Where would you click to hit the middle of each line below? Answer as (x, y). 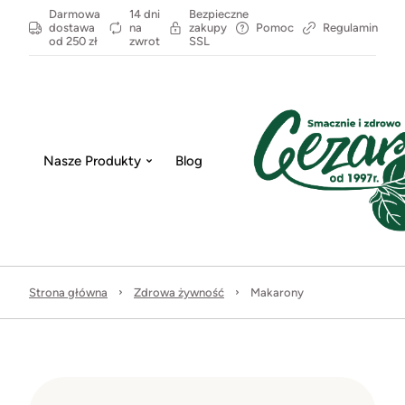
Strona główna (68, 292)
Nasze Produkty (92, 161)
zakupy (208, 28)
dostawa (72, 28)
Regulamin (350, 28)
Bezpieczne (219, 14)
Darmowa (75, 14)
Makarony (277, 292)
